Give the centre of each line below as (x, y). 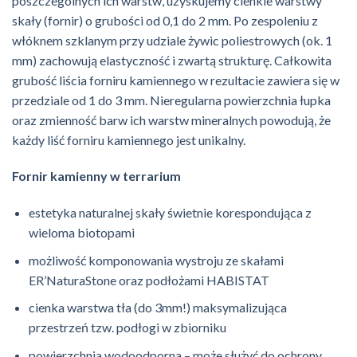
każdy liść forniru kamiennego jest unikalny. (129, 139)
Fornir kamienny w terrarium (96, 176)
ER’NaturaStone (72, 280)
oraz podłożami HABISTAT (192, 280)
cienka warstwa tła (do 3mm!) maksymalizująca (157, 308)
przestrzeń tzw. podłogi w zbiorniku (127, 328)
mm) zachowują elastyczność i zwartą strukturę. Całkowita (172, 60)
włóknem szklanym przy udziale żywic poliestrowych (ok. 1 (172, 40)
